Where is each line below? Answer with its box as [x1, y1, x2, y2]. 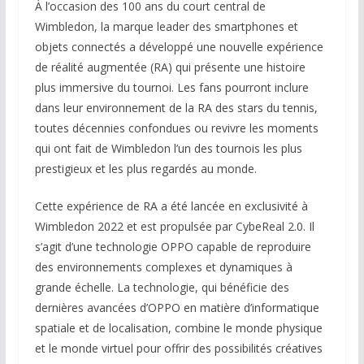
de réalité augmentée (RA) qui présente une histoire [34, 59, 305, 76]
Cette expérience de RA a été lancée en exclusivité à [34, 198, 308, 214]
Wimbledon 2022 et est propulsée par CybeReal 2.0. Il [34, 219, 314, 235]
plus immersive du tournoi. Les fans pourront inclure [34, 80, 309, 96]
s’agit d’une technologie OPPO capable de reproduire [34, 239, 311, 255]
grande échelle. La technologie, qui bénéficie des [34, 279, 289, 296]
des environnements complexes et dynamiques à [34, 259, 292, 275]
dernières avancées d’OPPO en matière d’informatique [34, 300, 319, 316]
